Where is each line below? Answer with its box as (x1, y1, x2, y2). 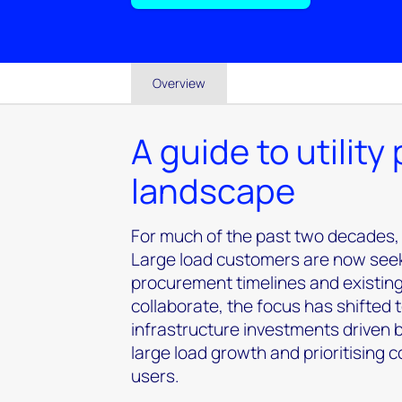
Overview (153, 74, 205, 92)
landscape (131, 166, 295, 214)
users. (131, 363, 179, 388)
